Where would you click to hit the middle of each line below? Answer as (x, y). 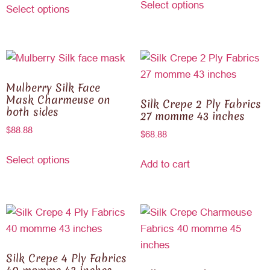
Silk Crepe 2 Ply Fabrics (200, 104)
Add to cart (165, 164)
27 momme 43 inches (192, 116)
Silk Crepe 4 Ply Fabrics (66, 258)
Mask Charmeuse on (58, 99)
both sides (32, 111)
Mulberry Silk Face (53, 87)
